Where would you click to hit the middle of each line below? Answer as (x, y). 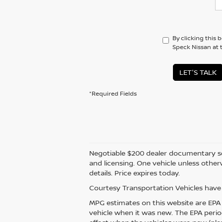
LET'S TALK (198, 72)
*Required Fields (113, 93)
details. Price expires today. (135, 173)
